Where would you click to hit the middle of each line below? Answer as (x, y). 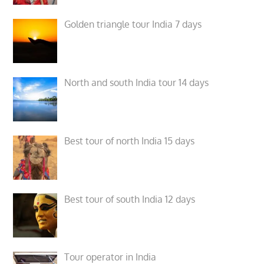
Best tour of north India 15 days (130, 141)
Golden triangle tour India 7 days (133, 24)
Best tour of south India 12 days (130, 199)
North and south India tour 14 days (137, 82)
